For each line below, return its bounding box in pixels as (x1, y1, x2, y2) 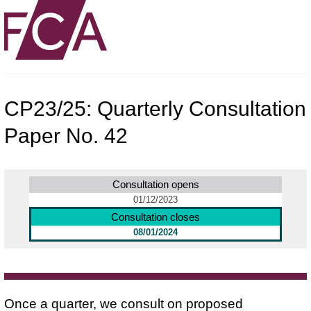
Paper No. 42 (4, 124, 128, 147)
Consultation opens (112, 178, 199, 190)
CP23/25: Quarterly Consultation (4, 96, 306, 120)
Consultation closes (111, 210, 200, 223)
